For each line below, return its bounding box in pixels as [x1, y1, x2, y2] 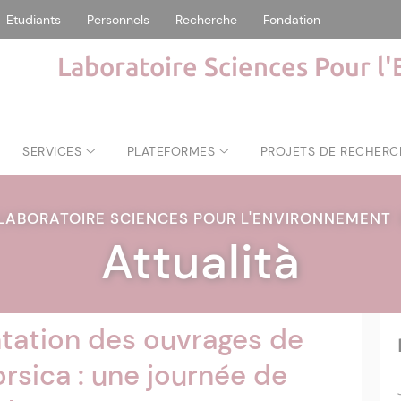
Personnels [87, 12, 149, 28]
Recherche [175, 12, 237, 28]
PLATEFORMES [126, 142, 216, 159]
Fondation [263, 12, 320, 28]
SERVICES [22, 142, 82, 159]
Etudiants [6, 12, 61, 28]
